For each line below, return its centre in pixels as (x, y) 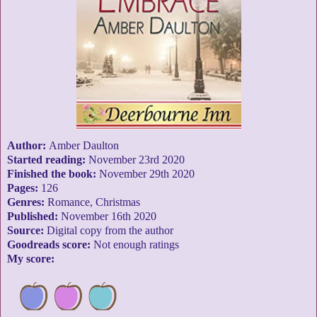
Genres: (27, 202)
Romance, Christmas (94, 202)
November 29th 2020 (147, 174)
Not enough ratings (136, 245)
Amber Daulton (84, 146)
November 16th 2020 (109, 217)
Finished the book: (53, 174)
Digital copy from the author (110, 231)
